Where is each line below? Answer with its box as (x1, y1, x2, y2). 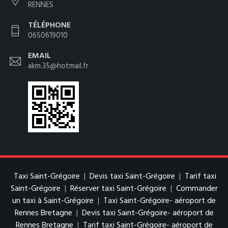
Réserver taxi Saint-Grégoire (70, 182, 166, 195)
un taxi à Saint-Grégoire (12, 194, 94, 208)
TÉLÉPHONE (28, 18, 71, 32)
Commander (176, 182, 218, 195)
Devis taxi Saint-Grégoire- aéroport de (81, 206, 214, 220)
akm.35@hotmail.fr (28, 60, 89, 72)
